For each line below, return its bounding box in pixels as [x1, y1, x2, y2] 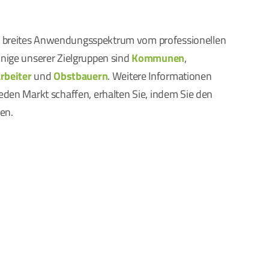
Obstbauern [53, 68, 108, 84]
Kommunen [131, 50, 184, 66]
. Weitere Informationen [107, 68, 212, 84]
